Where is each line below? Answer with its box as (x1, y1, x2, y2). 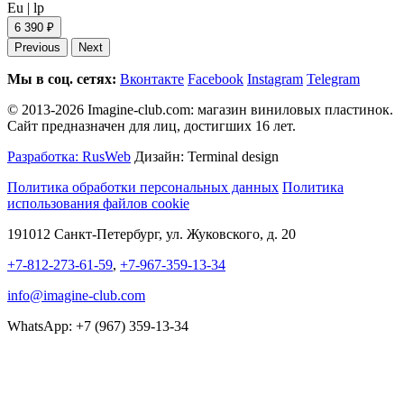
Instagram (247, 70, 303, 87)
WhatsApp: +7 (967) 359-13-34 (7, 317, 188, 334)
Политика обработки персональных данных (7, 179, 279, 195)
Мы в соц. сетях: (7, 70, 116, 87)
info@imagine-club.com (7, 287, 145, 303)
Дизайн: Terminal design (131, 148, 279, 164)
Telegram (307, 70, 360, 87)
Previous (14, 40, 60, 54)
